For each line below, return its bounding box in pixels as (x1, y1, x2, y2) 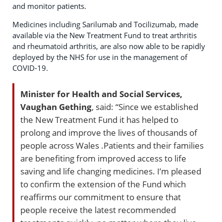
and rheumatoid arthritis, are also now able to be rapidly (12, 41, 205, 51)
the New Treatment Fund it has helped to (20, 113, 178, 125)
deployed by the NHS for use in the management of (12, 52, 187, 62)
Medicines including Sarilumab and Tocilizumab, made (12, 19, 198, 29)
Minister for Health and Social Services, (20, 88, 182, 100)
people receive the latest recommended (20, 204, 176, 216)
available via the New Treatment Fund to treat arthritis (12, 30, 197, 40)
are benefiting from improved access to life (20, 152, 186, 164)
